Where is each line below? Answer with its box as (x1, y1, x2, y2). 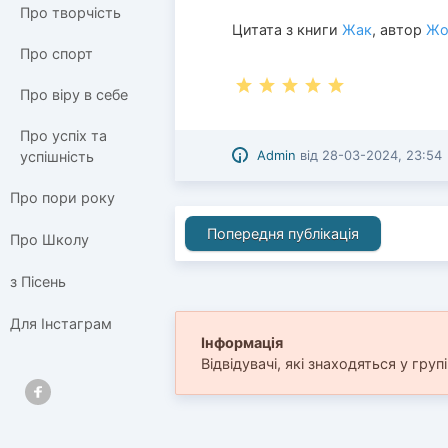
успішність (20, 147, 94, 165)
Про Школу (10, 230, 89, 248)
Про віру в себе (20, 85, 128, 103)
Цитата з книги (232, 20, 343, 38)
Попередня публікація (206, 225, 359, 243)
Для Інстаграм (10, 314, 112, 332)
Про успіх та (20, 126, 107, 144)
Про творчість (20, 4, 121, 22)
